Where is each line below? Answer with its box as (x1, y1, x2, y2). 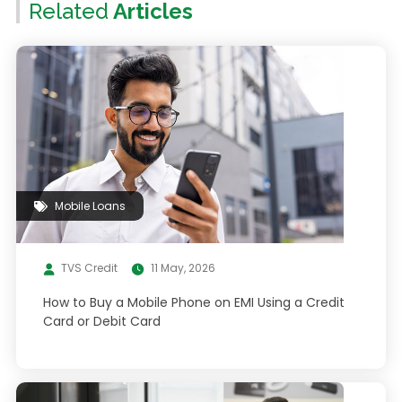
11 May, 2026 (150, 260, 215, 275)
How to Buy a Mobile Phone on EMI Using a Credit (42, 293, 345, 311)
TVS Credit (60, 260, 118, 275)
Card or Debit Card (42, 312, 161, 330)
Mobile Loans (54, 198, 126, 214)
